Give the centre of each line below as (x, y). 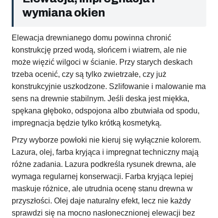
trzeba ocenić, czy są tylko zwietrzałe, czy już (89, 74)
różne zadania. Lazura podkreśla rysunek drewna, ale (104, 164)
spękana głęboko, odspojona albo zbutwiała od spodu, (106, 111)
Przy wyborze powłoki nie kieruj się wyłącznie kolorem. (106, 140)
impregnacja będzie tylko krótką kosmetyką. (87, 123)
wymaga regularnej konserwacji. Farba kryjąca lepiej (102, 177)
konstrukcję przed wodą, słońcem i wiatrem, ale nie (99, 50)
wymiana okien (64, 13)
